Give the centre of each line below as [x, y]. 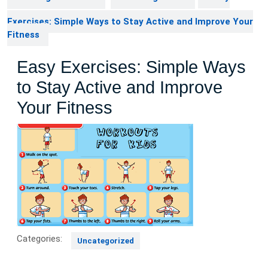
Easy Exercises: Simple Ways [131, 67]
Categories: [39, 239]
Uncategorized [106, 241]
